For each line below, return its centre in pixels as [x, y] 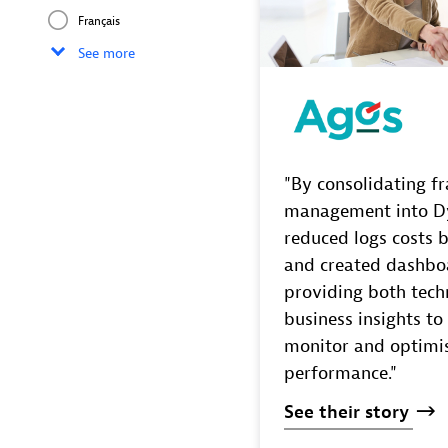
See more [106, 53]
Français [99, 20]
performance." [341, 373]
